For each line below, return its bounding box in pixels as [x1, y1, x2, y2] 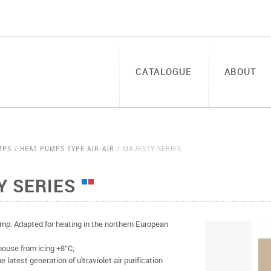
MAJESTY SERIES [123, 143, 181, 153]
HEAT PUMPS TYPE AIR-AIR [20, 143, 114, 153]
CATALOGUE [135, 65, 192, 77]
